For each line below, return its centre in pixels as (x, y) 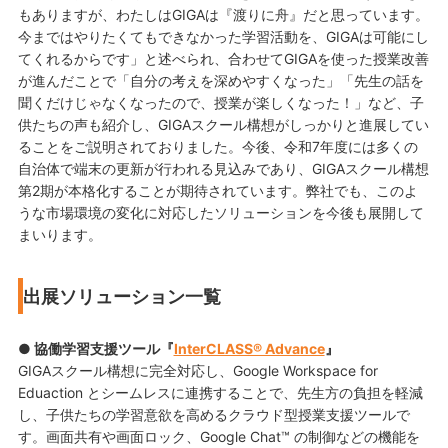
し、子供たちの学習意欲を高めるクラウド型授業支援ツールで (213, 415)
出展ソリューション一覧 (121, 296)
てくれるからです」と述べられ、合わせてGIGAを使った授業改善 (223, 59)
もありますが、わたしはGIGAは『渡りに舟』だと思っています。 (223, 15)
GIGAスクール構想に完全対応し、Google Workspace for (197, 371)
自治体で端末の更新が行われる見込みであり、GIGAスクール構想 (223, 169)
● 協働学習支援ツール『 (95, 349)
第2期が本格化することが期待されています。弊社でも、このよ (217, 191)
